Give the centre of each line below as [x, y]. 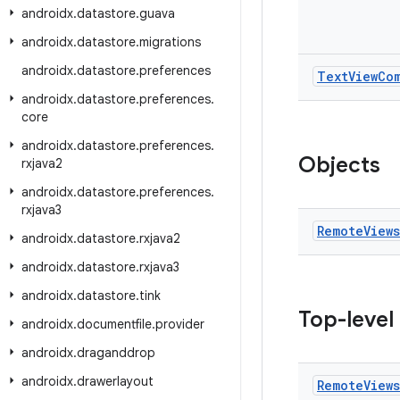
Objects [339, 165]
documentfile [114, 324]
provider [180, 324]
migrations [170, 42]
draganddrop [116, 353]
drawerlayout [115, 381]
